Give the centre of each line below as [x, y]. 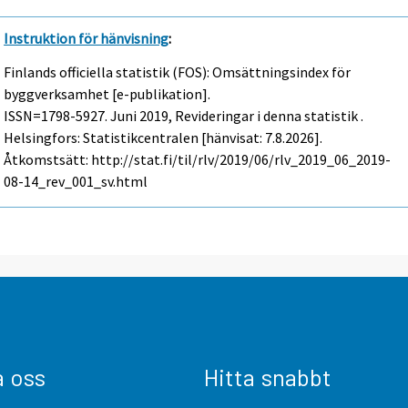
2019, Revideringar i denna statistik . [250, 115]
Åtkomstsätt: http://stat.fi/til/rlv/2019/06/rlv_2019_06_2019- [198, 159]
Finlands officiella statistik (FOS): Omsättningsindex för [178, 71]
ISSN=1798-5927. [57, 115]
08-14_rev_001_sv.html [76, 181]
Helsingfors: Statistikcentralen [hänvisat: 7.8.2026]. [163, 137]
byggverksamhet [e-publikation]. [107, 93]
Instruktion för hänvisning [87, 39]
